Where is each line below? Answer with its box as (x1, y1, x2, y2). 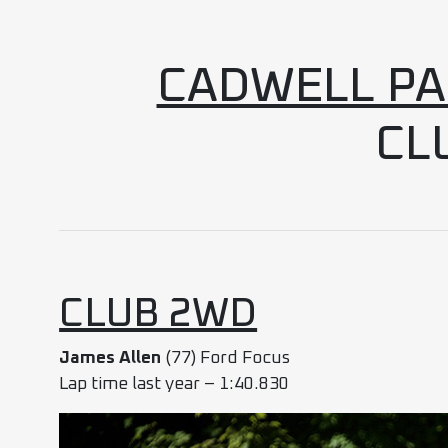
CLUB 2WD (59, 293, 258, 334)
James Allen (59, 348, 162, 367)
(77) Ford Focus (161, 348, 291, 367)
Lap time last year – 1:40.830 (59, 374, 290, 393)
